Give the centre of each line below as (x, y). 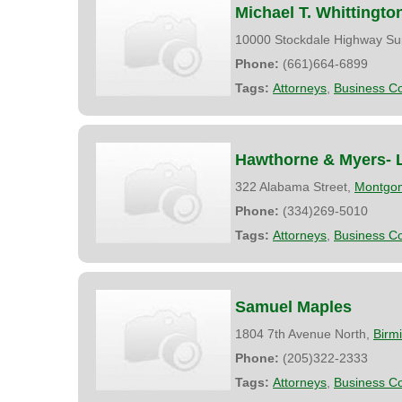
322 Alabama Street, (295, 186)
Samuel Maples (293, 306)
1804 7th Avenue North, (304, 333)
